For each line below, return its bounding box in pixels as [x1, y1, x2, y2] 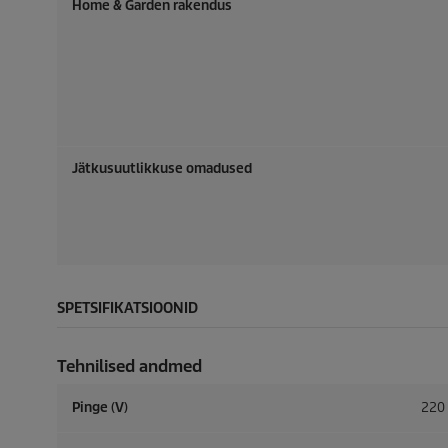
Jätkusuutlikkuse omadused [72, 160, 252, 177]
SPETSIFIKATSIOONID [57, 299, 198, 317]
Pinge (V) [72, 399, 128, 416]
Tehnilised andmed [57, 356, 202, 377]
